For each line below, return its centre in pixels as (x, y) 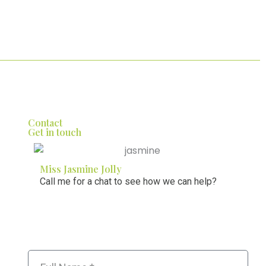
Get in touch (54, 132)
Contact (45, 122)
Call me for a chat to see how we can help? (128, 182)
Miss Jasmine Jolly (80, 169)
